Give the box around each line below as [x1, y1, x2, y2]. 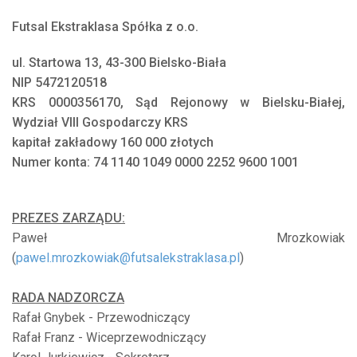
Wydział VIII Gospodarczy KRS [12, 115, 188, 131]
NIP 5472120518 [12, 75, 107, 91]
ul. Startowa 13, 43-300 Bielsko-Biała [12, 55, 226, 71]
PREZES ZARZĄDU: [12, 210, 125, 226]
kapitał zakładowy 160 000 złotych [12, 135, 214, 151]
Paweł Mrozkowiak [12, 230, 345, 246]
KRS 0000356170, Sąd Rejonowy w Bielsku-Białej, [12, 95, 345, 111]
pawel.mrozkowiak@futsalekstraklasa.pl [16, 250, 240, 266]
